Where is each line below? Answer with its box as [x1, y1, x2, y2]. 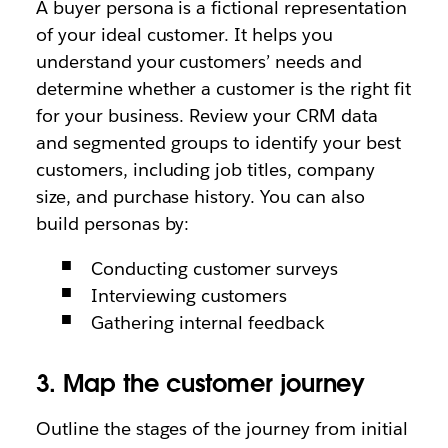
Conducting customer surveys [90, 257, 339, 280]
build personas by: [35, 212, 190, 235]
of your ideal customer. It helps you [35, 23, 334, 46]
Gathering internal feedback [90, 311, 326, 334]
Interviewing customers [90, 284, 288, 307]
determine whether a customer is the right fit [35, 77, 411, 100]
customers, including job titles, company [35, 158, 375, 181]
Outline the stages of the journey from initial [35, 417, 408, 440]
